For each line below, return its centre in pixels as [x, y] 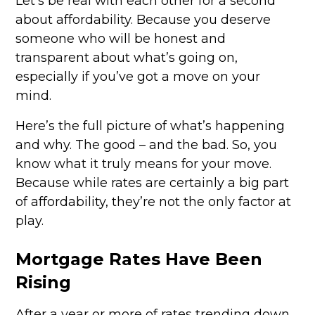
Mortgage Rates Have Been [139, 259]
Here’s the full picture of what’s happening [150, 126]
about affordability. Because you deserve [143, 19]
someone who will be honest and [121, 38]
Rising [44, 282]
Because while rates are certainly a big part [153, 182]
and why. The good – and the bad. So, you [147, 144]
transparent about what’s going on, [127, 57]
